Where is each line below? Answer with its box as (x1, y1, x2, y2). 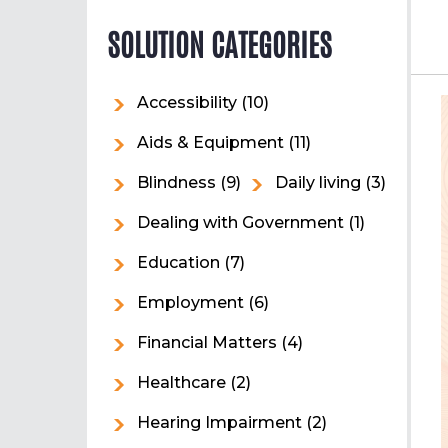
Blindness (137, 173, 216, 192)
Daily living (275, 173, 361, 192)
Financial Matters (137, 333, 277, 352)
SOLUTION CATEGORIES (107, 24, 332, 67)
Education (137, 253, 220, 272)
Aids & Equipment (137, 133, 284, 152)
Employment (137, 293, 244, 312)
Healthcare (137, 373, 226, 392)
